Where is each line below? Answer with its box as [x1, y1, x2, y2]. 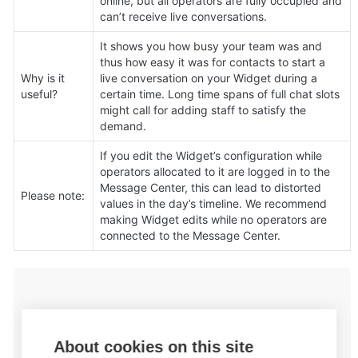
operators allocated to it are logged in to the [100, 164, 330, 178]
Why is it [21, 70, 65, 85]
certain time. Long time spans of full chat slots [100, 86, 340, 101]
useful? [21, 86, 58, 101]
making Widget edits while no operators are [100, 212, 327, 226]
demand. [100, 118, 146, 133]
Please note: [21, 188, 85, 202]
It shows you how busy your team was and [100, 38, 322, 53]
